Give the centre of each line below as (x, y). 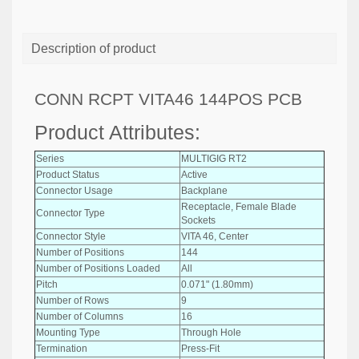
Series (50, 158)
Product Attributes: (117, 132)
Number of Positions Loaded (98, 268)
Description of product (93, 48)
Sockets (198, 220)
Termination (62, 348)
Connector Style (71, 236)
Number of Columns (80, 316)
